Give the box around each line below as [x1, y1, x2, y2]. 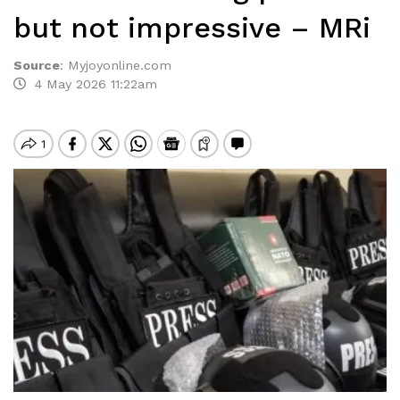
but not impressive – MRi [13, 11, 371, 45]
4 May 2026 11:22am [26, 77, 157, 91]
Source [13, 58, 60, 72]
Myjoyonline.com [68, 58, 171, 72]
